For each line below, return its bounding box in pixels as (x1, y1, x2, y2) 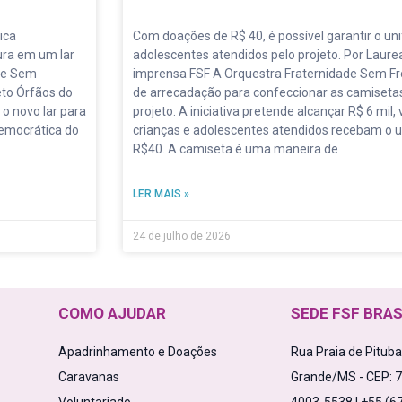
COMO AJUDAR (57, 304, 166, 323)
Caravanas (57, 370, 119, 385)
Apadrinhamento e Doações (57, 345, 217, 360)
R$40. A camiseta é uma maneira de (133, 142, 338, 157)
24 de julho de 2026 (133, 230, 231, 243)
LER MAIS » (133, 188, 189, 201)
